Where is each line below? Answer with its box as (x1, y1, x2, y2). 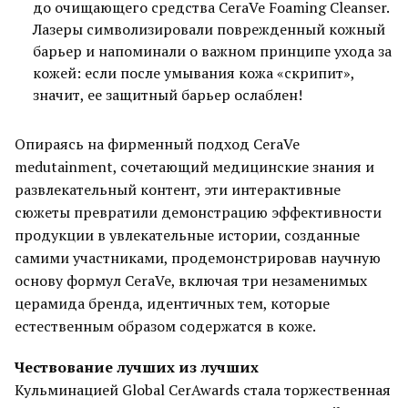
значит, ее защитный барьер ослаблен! (33, 85, 302, 105)
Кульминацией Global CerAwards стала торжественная (15, 380, 391, 400)
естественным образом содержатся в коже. (15, 316, 316, 336)
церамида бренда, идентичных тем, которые (15, 293, 330, 313)
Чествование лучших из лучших (15, 357, 259, 377)
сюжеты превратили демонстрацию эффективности (15, 202, 382, 222)
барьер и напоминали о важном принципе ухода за (33, 41, 392, 61)
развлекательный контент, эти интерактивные (15, 179, 341, 199)
